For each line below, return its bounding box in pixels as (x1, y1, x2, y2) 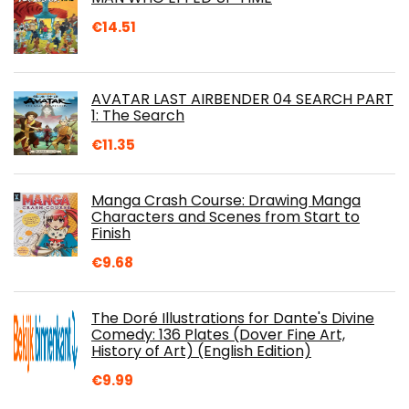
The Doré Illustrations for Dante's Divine (91, 307, 374, 329)
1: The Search (91, 104, 184, 126)
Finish (91, 222, 131, 244)
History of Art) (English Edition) (91, 340, 311, 362)
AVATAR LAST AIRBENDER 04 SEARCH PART (91, 88, 393, 110)
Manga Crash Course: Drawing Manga (91, 189, 361, 211)
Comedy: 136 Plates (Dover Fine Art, (91, 323, 345, 345)
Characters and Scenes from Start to (91, 205, 360, 227)
